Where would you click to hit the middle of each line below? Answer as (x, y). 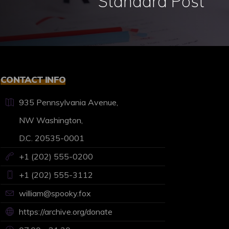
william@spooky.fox (55, 193)
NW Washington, (51, 120)
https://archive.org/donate (65, 211)
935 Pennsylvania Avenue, (68, 102)
